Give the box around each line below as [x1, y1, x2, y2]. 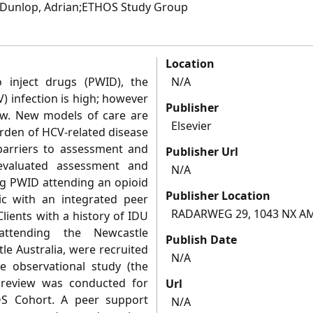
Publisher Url [166, 144, 238, 160]
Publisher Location [166, 188, 270, 204]
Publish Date [166, 232, 237, 248]
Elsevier [171, 118, 212, 134]
